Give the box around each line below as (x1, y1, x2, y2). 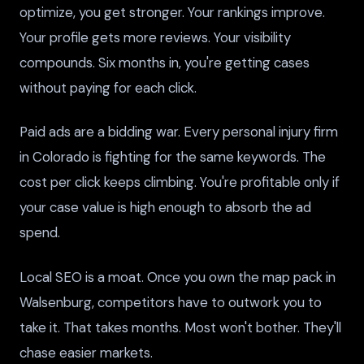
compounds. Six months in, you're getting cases (19, 54, 310, 72)
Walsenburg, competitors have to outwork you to (19, 292, 322, 311)
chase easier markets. (19, 343, 153, 362)
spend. (19, 223, 60, 242)
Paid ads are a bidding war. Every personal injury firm (19, 123, 338, 141)
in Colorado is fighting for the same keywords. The (19, 148, 326, 167)
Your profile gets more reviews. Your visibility (19, 28, 291, 47)
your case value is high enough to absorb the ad (19, 198, 311, 217)
